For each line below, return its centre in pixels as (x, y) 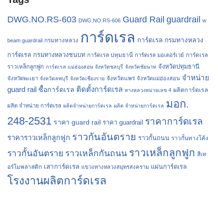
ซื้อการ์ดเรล (56, 89)
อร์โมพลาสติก (25, 167)
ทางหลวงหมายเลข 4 (148, 90)
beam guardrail (25, 40)
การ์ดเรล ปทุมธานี (110, 55)
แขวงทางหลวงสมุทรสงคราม (115, 167)
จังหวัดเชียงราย (87, 78)
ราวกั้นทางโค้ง (190, 138)
